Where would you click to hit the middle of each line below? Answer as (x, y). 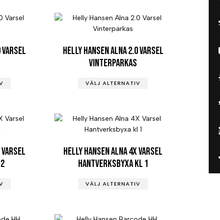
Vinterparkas (113, 63)
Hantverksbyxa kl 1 (113, 164)
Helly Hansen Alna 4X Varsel (113, 151)
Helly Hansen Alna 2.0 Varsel (113, 51)
